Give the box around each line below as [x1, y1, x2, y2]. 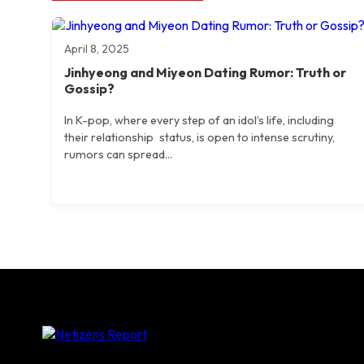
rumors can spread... [64, 147, 172, 162]
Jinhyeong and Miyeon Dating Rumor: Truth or [64, 63, 346, 80]
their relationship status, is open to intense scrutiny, [64, 130, 335, 145]
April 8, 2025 [64, 41, 129, 56]
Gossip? [64, 80, 115, 97]
